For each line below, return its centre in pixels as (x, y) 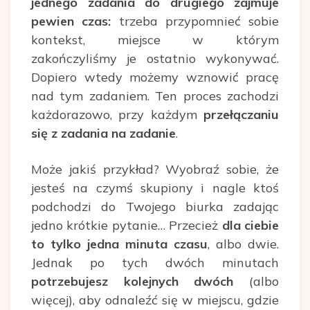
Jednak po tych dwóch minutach (155, 262)
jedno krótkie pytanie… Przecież (127, 225)
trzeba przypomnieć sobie (195, 21)
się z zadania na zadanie (103, 133)
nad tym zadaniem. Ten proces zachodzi (155, 95)
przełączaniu (241, 114)
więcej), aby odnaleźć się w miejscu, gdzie (155, 300)
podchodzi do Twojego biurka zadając (155, 206)
